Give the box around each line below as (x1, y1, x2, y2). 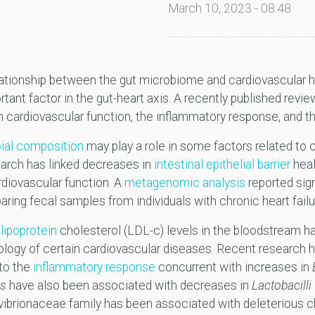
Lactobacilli (251, 278, 311, 293)
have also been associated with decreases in (6, 278, 252, 293)
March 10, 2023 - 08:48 (167, 1, 291, 16)
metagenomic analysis (124, 176, 245, 191)
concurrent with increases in (155, 260, 312, 275)
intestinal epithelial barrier (153, 157, 290, 172)
